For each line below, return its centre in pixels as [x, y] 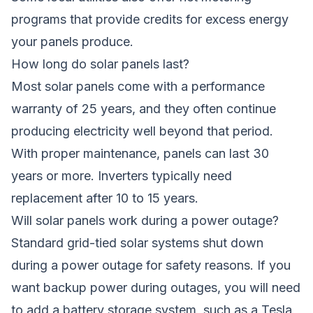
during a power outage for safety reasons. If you [151, 265]
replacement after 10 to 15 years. [105, 198]
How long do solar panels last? [100, 64]
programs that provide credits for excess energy [150, 19]
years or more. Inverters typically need [122, 175]
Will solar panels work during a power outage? [145, 220]
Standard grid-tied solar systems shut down [137, 242]
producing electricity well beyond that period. [142, 131]
